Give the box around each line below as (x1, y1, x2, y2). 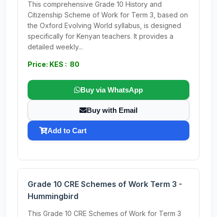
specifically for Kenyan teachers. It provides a (28, 32, 173, 40)
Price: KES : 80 (28, 60, 79, 68)
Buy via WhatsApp (80, 86, 143, 94)
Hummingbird (28, 191, 78, 201)
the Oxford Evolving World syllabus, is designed (28, 21, 181, 30)
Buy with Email (87, 106, 138, 114)
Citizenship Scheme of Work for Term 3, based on (28, 11, 188, 19)
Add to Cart (47, 126, 87, 135)
